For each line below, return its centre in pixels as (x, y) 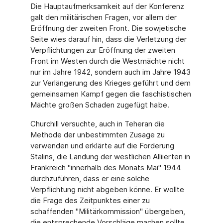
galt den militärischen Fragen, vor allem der (103, 17)
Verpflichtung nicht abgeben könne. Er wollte (107, 189)
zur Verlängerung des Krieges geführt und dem (110, 83)
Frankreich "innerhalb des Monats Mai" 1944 (106, 167)
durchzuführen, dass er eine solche (90, 178)
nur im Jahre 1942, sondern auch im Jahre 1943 (110, 72)
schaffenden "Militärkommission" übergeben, (108, 211)
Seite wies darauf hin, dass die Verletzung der (108, 39)
